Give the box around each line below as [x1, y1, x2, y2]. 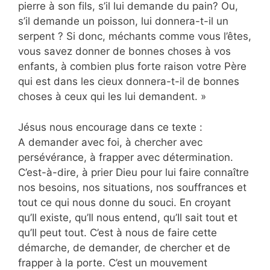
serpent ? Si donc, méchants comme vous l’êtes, [18, 30, 251, 43]
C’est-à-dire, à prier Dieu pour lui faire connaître [18, 166, 249, 178]
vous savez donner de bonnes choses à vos [18, 45, 231, 58]
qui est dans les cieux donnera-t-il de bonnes [18, 75, 239, 88]
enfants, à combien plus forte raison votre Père [18, 60, 246, 73]
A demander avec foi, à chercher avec [18, 136, 202, 148]
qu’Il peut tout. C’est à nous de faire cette [18, 226, 217, 239]
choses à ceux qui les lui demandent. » [18, 90, 206, 103]
